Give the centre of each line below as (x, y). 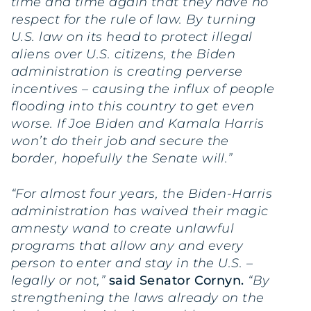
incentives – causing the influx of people (143, 89)
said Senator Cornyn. (178, 280)
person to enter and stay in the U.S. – (132, 263)
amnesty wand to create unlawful (123, 228)
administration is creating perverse (127, 72)
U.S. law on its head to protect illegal (132, 37)
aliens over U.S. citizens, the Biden (124, 54)
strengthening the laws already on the (138, 297)
